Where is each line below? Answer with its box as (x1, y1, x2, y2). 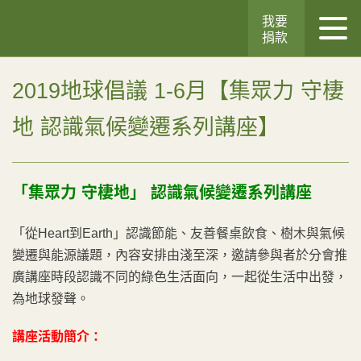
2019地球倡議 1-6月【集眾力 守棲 (12, 79, 344, 103)
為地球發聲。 (12, 292, 89, 305)
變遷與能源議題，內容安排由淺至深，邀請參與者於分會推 (12, 248, 347, 262)
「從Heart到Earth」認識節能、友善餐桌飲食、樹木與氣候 (12, 226, 345, 240)
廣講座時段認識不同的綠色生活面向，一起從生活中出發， (12, 270, 347, 284)
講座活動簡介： (12, 330, 102, 343)
